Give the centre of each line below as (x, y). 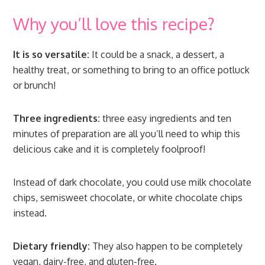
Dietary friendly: (52, 246)
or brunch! (35, 85)
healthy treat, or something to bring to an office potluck (132, 70)
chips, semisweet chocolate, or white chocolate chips (128, 198)
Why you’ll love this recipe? (114, 24)
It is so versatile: (51, 55)
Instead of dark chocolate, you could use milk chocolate (132, 182)
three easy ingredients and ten (166, 119)
